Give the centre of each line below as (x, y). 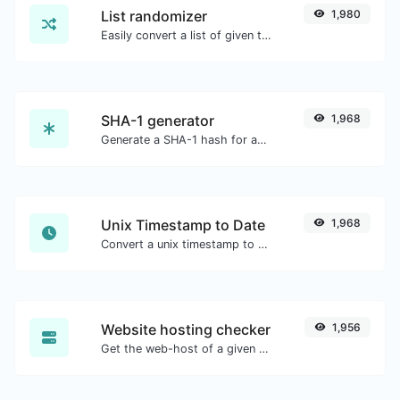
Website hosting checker (186, 329)
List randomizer (154, 16)
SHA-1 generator (158, 120)
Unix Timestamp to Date (183, 225)
